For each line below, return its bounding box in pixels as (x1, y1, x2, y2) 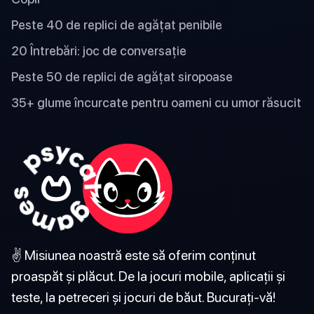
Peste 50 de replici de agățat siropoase (11, 69, 233, 85)
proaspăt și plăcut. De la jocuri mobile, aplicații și (11, 268, 285, 285)
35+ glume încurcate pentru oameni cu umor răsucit (11, 95, 301, 111)
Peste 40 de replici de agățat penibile (11, 18, 222, 33)
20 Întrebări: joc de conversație (11, 43, 186, 59)
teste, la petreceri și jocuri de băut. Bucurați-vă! (11, 289, 275, 306)
